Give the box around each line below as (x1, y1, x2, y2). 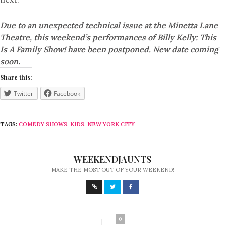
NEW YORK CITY (87, 121, 135, 128)
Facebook (54, 89, 80, 98)
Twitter (14, 89, 33, 98)
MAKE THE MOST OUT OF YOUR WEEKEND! (51, 166, 174, 173)
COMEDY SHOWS (19, 121, 67, 128)
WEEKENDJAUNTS (74, 153, 151, 165)
